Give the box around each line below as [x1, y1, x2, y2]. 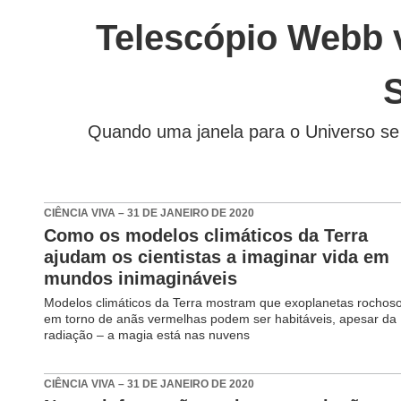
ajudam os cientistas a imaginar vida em [44, 246, 390, 267]
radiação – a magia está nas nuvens [44, 327, 251, 342]
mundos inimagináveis [44, 268, 238, 288]
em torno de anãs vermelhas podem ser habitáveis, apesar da [44, 311, 397, 326]
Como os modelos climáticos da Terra [44, 225, 369, 245]
